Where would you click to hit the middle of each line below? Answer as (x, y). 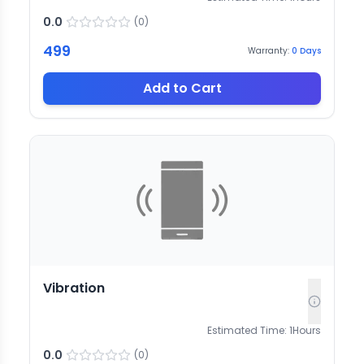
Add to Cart (182, 88)
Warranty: (269, 51)
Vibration (74, 288)
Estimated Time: (247, 330)
